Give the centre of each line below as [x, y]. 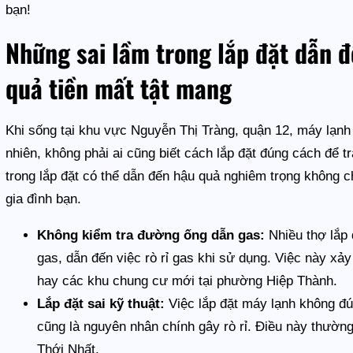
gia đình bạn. [44, 199]
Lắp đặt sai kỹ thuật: [101, 303]
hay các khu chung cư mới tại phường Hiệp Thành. [188, 281]
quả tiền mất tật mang [119, 87]
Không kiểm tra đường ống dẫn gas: [151, 235]
